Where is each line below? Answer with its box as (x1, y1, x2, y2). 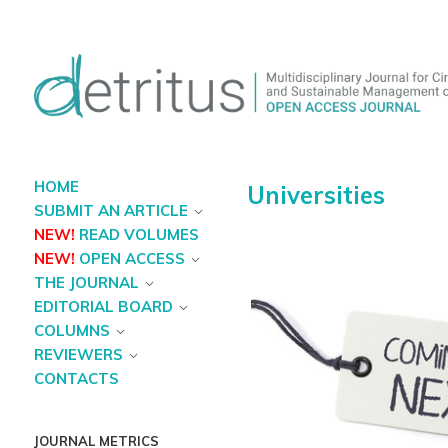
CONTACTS (33, 369, 119, 389)
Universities (247, 180, 386, 211)
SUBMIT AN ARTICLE (33, 201, 188, 221)
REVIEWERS (33, 345, 123, 365)
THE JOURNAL (33, 273, 139, 293)
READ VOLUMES (78, 225, 199, 245)
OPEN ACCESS (78, 249, 185, 269)
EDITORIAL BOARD (33, 297, 173, 317)
